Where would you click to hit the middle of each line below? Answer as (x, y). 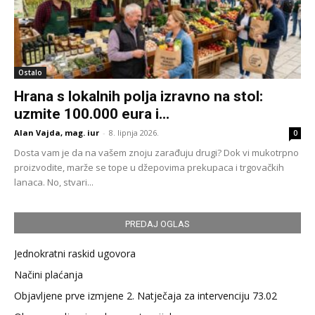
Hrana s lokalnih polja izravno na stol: (139, 97)
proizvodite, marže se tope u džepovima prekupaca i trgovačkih (149, 168)
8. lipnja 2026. (134, 133)
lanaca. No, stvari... (54, 182)
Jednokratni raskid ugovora (75, 254)
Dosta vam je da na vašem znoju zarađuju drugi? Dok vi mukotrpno (156, 153)
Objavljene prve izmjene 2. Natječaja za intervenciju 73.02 (146, 296)
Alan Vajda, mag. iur (57, 133)
